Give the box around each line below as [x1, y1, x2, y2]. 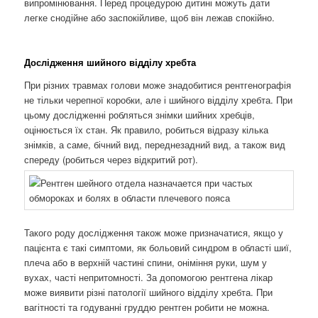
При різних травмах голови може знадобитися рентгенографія [24, 77, 292, 92]
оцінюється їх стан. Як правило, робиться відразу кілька [24, 122, 269, 136]
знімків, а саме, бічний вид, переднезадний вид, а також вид [24, 137, 286, 151]
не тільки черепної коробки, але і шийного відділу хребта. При [24, 92, 293, 106]
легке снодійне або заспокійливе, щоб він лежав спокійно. [24, 11, 275, 25]
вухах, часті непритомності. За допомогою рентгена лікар [24, 270, 273, 285]
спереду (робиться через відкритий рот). [24, 152, 199, 166]
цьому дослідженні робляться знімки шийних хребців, [24, 107, 256, 121]
